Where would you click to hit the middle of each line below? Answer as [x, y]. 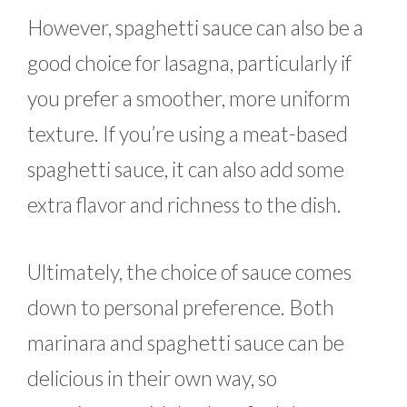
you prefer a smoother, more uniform [189, 99]
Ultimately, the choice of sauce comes [189, 271]
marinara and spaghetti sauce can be [186, 342]
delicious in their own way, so [152, 377]
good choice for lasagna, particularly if [189, 63]
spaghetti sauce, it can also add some [186, 169]
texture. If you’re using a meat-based [188, 134]
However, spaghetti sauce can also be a [195, 28]
